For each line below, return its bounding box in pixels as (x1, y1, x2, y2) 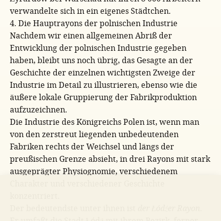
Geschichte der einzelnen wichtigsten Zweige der (10, 67, 195, 77)
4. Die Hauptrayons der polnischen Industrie (10, 18, 178, 28)
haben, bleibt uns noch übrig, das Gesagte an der (10, 55, 193, 65)
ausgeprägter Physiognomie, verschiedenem (10, 166, 178, 176)
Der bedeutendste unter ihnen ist (10, 203, 138, 213)
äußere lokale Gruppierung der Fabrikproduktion (10, 92, 197, 102)
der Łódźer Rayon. (138, 203, 202, 213)
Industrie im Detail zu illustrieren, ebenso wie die (10, 79, 197, 90)
